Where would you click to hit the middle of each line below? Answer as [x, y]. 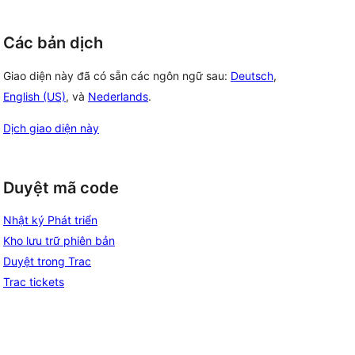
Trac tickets [34, 282]
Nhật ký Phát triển [50, 220]
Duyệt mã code [61, 187]
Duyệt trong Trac [47, 261]
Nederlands [118, 96]
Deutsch [252, 75]
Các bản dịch [53, 43]
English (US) [34, 96]
